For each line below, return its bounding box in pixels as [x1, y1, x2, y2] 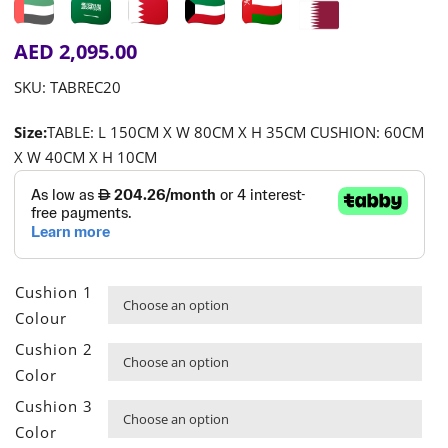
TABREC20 [50, 77, 122, 98]
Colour [15, 308, 68, 329]
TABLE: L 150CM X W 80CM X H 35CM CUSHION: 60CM [47, 122, 425, 143]
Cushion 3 [15, 396, 94, 417]
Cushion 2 [15, 339, 94, 360]
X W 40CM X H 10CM [14, 147, 158, 168]
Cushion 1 [15, 282, 94, 303]
